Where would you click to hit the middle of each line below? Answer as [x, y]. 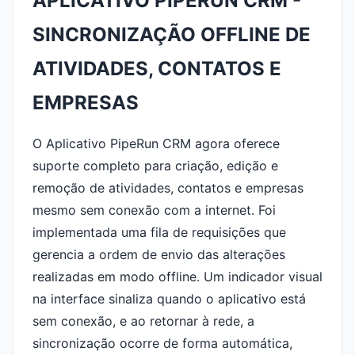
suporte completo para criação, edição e [155, 166]
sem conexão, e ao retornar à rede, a [143, 321]
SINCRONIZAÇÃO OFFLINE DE [172, 34]
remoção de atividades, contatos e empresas [168, 188]
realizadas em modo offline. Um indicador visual [177, 277]
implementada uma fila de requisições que [159, 232]
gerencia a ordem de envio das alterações [159, 254]
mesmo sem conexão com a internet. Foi [154, 210]
